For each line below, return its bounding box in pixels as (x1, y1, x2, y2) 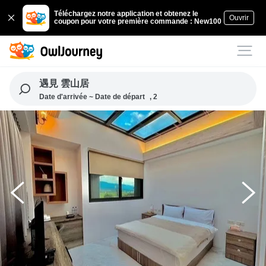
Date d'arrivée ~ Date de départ (39, 93, 145, 101)
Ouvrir (229, 13, 249, 22)
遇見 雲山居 (39, 78, 89, 88)
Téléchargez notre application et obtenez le (54, 9, 199, 18)
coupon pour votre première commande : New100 (54, 17, 222, 26)
